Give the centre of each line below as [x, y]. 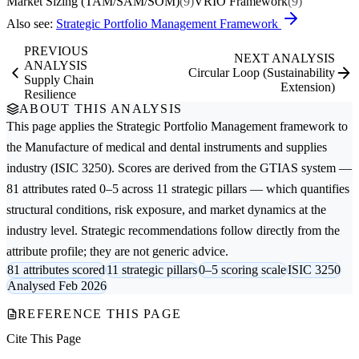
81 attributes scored [56, 270]
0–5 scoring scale [242, 270]
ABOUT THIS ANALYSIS [101, 109]
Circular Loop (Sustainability [261, 73]
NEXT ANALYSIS [284, 58]
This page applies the [61, 127]
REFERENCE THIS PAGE [100, 314]
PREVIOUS [56, 51]
